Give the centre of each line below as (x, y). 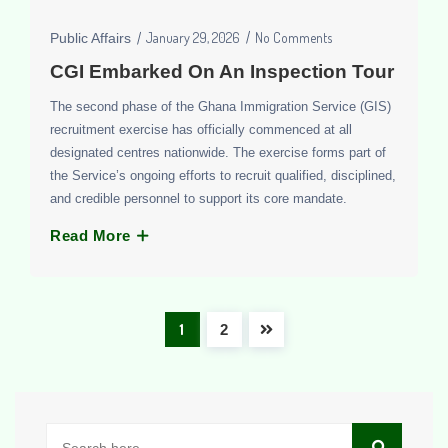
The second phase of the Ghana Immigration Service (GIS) (220, 106)
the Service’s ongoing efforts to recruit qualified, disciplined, (223, 175)
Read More (92, 235)
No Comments (293, 37)
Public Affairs (90, 37)
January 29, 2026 (193, 37)
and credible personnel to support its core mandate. (198, 198)
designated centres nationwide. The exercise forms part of (218, 152)
